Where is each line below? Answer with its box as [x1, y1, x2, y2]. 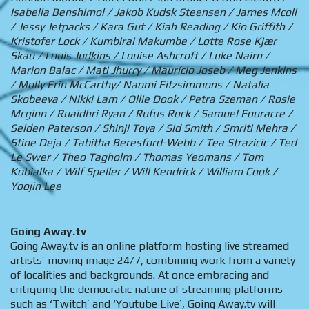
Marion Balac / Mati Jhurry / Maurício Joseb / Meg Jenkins [10, 63, 297, 77]
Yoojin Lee [10, 179, 61, 193]
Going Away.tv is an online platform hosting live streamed [10, 239, 289, 253]
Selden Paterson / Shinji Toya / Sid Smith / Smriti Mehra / [10, 121, 295, 135]
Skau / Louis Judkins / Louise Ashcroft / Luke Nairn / [10, 49, 270, 63]
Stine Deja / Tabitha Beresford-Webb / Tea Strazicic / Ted [10, 136, 297, 150]
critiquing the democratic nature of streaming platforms [10, 283, 283, 297]
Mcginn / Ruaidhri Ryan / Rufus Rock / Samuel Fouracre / [10, 107, 292, 121]
